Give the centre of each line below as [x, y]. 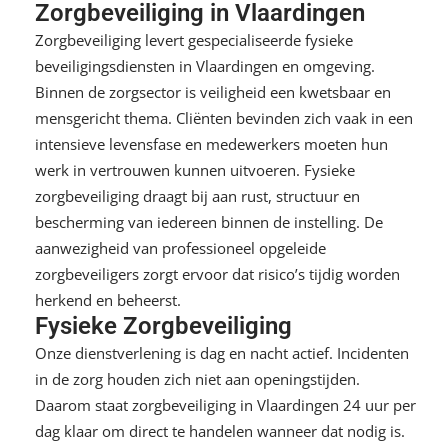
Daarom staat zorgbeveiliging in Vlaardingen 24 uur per [225, 404]
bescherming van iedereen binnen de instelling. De [209, 221]
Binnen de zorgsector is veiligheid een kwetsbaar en [213, 91]
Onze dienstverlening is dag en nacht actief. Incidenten [222, 352]
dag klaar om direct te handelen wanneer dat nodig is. [220, 430]
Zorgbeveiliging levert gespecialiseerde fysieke [194, 39]
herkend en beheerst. [108, 299]
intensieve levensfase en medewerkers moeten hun [211, 143]
